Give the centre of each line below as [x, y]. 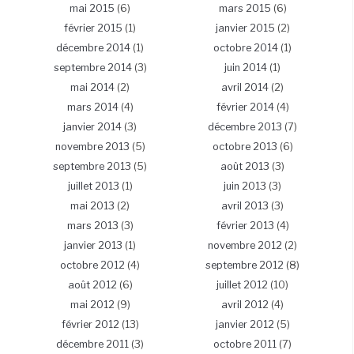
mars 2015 [245, 9]
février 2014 [245, 107]
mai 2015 [92, 9]
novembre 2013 [92, 147]
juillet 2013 [93, 186]
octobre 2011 [245, 345]
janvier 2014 [92, 127]
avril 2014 [245, 88]
